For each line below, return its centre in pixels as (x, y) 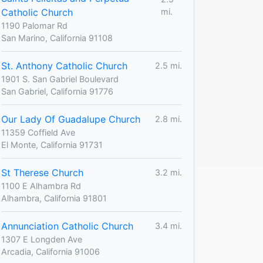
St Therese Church (42, 172)
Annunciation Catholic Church (67, 226)
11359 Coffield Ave (38, 132)
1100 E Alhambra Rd (41, 186)
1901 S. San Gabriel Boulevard (60, 79)
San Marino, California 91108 (57, 38)
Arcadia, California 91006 (50, 251)
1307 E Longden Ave (42, 239)
